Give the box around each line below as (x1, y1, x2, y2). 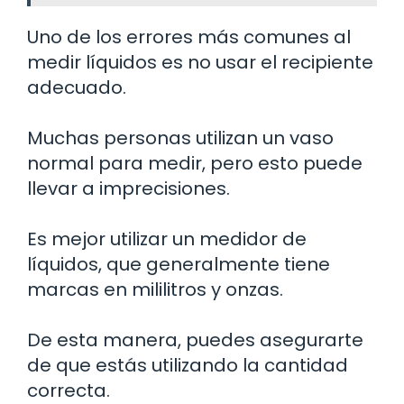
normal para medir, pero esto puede (27, 151, 363, 177)
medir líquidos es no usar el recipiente (27, 50, 373, 76)
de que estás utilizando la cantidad (27, 353, 348, 379)
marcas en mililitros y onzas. (27, 277, 283, 303)
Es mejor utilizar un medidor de (27, 226, 307, 252)
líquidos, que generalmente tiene (27, 252, 330, 278)
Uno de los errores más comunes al (27, 24, 351, 50)
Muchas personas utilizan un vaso (27, 125, 334, 151)
